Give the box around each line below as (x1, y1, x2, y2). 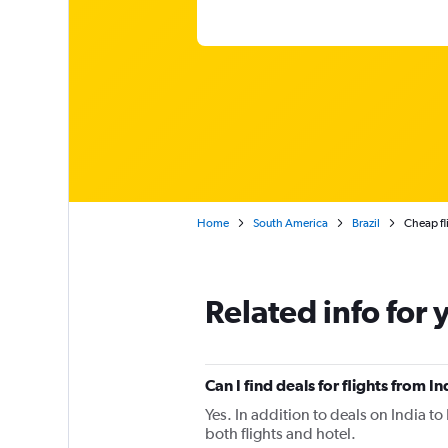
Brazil (351, 216, 380, 230)
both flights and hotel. (204, 424, 356, 443)
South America (252, 216, 328, 230)
